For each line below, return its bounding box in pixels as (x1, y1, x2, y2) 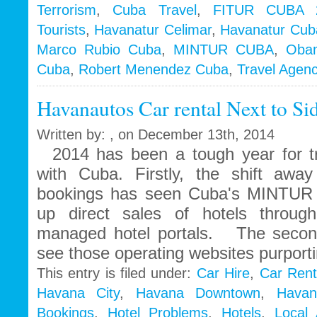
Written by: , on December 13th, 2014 (37, 127, 275, 143)
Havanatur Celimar (94, 22, 212, 38)
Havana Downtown (135, 285, 261, 301)
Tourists (37, 22, 86, 38)
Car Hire (196, 265, 250, 282)
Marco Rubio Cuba (37, 42, 161, 58)
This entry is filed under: (37, 265, 197, 282)
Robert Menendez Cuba (79, 62, 229, 78)
